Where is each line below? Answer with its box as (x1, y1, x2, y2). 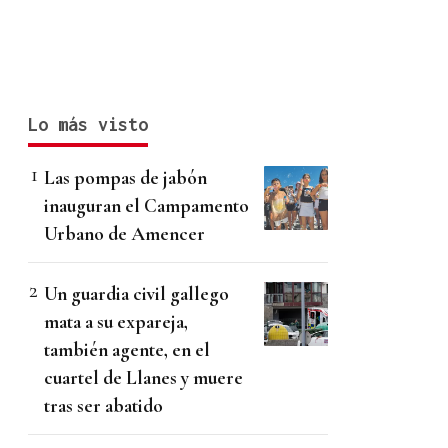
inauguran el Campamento (44, 193, 249, 217)
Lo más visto (28, 113, 148, 135)
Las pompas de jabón (44, 165, 207, 189)
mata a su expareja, (44, 309, 188, 333)
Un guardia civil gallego (44, 281, 229, 305)
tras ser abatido (44, 393, 163, 417)
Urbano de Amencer (44, 221, 205, 245)
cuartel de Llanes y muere (44, 365, 243, 389)
